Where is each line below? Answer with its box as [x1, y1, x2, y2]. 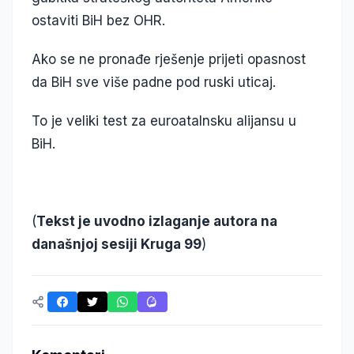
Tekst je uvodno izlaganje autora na [36, 213, 277, 230]
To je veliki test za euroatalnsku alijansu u [32, 113, 296, 130]
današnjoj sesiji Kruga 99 [32, 236, 201, 253]
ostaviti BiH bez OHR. [32, 13, 165, 29]
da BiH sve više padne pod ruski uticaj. [32, 74, 276, 91]
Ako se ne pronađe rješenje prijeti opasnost [32, 51, 306, 68]
